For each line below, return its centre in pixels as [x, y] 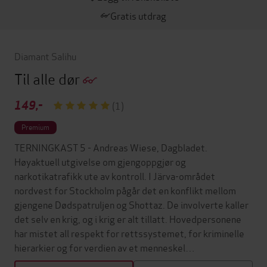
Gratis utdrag [138, 15]
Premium [35, 127]
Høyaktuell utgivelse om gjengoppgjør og [100, 162]
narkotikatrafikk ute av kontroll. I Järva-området [115, 176]
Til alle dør [49, 78]
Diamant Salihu [45, 56]
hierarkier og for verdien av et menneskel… [105, 247]
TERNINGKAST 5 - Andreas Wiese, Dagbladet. [111, 147]
